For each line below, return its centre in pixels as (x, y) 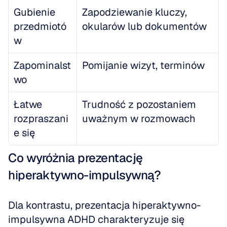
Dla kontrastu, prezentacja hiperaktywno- (104, 205)
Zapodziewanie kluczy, (135, 12)
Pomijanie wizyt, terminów (143, 65)
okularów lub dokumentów (144, 26)
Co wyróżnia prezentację (75, 158)
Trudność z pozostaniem (139, 104)
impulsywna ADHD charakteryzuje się (96, 219)
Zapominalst (42, 65)
